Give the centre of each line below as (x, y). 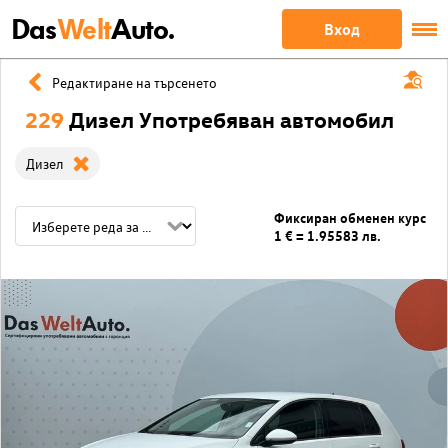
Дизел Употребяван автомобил (231, 119)
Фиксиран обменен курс (350, 217)
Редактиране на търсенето (134, 82)
